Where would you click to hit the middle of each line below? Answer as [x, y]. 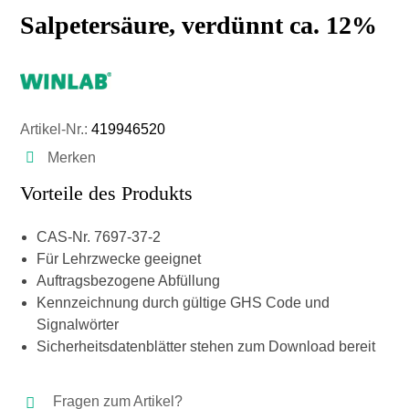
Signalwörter [78, 325]
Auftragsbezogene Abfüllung [128, 281]
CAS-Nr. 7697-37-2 [99, 237]
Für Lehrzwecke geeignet [119, 259]
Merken [72, 157]
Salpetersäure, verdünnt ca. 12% [199, 25]
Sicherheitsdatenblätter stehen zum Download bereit [206, 346]
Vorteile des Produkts [106, 193]
